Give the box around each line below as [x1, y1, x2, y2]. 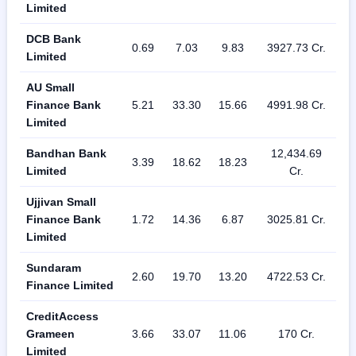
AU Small [26, 81, 75, 95]
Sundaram [26, 261, 81, 275]
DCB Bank [26, 33, 81, 46]
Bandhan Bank [26, 147, 106, 161]
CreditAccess [26, 310, 99, 323]
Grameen [26, 327, 75, 341]
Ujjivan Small [26, 195, 96, 209]
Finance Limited [26, 279, 114, 292]
